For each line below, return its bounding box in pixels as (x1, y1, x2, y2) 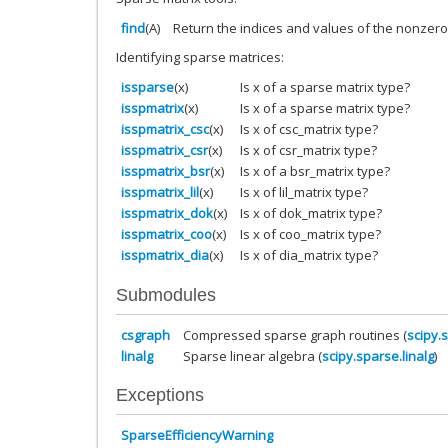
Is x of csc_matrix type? (240, 120, 378, 139)
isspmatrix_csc (121, 120, 209, 139)
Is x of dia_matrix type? (240, 246, 378, 265)
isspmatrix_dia (121, 246, 209, 265)
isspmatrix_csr (121, 141, 208, 160)
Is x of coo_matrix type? (240, 225, 381, 244)
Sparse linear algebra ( (183, 346, 322, 365)
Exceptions (116, 385, 204, 406)
